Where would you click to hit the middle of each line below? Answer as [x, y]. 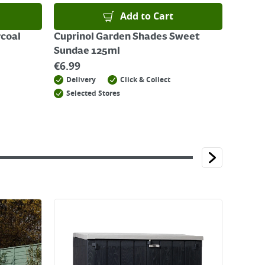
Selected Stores [93, 93]
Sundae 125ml [87, 51]
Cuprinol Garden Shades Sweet [127, 37]
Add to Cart [147, 17]
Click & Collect [145, 80]
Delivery [81, 80]
